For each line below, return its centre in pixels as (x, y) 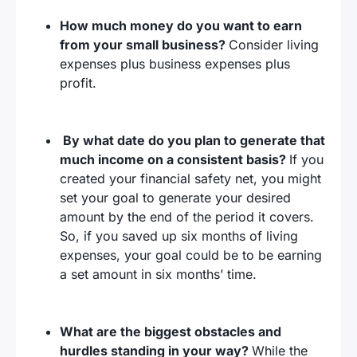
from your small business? (144, 45)
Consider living (274, 45)
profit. (78, 83)
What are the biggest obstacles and (171, 332)
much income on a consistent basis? (175, 160)
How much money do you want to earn (181, 26)
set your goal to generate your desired (175, 198)
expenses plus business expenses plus (175, 64)
